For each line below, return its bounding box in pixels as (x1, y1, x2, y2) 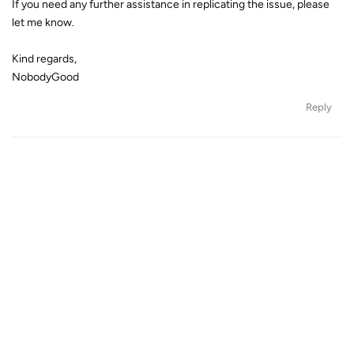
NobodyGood (12, 70, 79, 84)
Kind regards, (12, 51, 77, 66)
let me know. (12, 15, 74, 29)
